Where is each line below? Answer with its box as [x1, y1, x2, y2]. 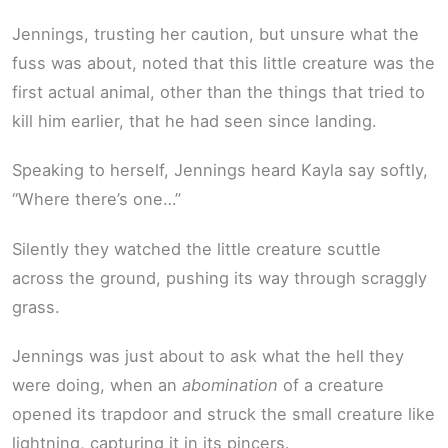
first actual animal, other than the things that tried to [12, 81, 425, 102]
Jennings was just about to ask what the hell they [12, 346, 404, 367]
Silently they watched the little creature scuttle [12, 238, 381, 259]
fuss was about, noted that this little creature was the [12, 52, 435, 73]
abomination [182, 375, 278, 396]
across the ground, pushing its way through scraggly [12, 267, 427, 288]
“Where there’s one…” [12, 189, 181, 210]
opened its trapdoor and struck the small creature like [12, 404, 435, 425]
